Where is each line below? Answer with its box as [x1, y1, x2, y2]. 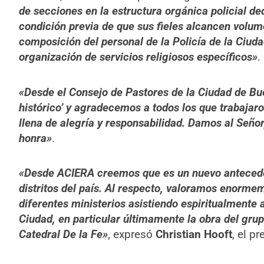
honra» [18, 131, 52, 145]
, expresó [107, 227, 156, 241]
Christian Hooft [155, 227, 232, 241]
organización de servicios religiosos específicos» [18, 50, 258, 64]
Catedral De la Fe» [18, 227, 108, 241]
